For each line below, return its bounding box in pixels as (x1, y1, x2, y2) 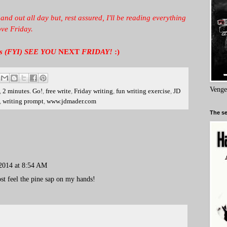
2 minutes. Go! (3, 87, 43, 95)
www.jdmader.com (47, 97, 96, 105)
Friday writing (74, 87, 113, 95)
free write (46, 87, 71, 95)
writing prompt (3, 97, 44, 105)
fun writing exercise (116, 87, 170, 95)
